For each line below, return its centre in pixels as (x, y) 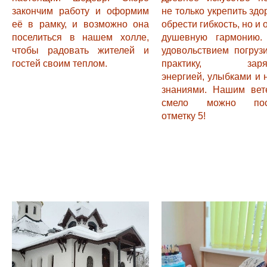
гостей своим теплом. (60, 63)
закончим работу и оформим (80, 11)
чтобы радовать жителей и (80, 50)
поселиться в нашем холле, (80, 37)
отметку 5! (184, 116)
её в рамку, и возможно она (80, 24)
